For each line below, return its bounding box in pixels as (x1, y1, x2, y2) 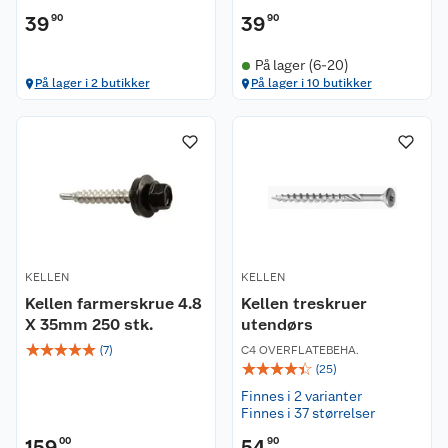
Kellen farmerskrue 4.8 (25, 294, 202, 313)
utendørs (241, 315, 313, 334)
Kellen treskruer (241, 294, 367, 313)
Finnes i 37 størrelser (241, 405, 375, 421)
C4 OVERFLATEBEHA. (241, 343, 359, 357)
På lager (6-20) (254, 57, 349, 73)
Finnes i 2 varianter (241, 388, 362, 404)
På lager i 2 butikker (34, 76, 150, 90)
